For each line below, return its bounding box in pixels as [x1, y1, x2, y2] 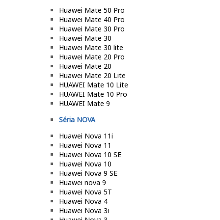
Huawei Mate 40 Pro [59, 14, 125, 24]
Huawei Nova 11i [59, 131, 113, 140]
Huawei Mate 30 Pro [59, 24, 125, 33]
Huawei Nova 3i [59, 205, 109, 215]
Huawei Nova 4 [59, 196, 108, 206]
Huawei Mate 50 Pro [59, 5, 125, 15]
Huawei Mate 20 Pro [59, 52, 125, 61]
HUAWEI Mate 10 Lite [59, 80, 128, 89]
